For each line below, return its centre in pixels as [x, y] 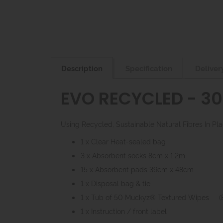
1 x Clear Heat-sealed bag [123, 141]
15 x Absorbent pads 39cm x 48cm [137, 169]
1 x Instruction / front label [124, 211]
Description [82, 68]
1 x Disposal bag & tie [115, 183]
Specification [149, 68]
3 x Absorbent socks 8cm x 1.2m [133, 155]
